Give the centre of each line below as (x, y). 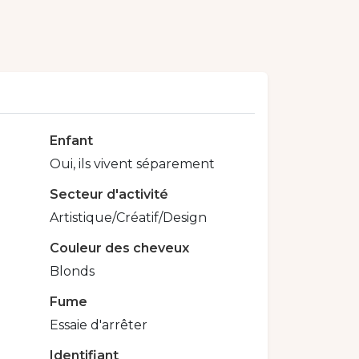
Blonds (73, 272)
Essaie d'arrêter (99, 325)
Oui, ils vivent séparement (133, 164)
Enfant (72, 141)
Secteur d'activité (109, 195)
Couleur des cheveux (120, 248)
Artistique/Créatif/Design (129, 218)
